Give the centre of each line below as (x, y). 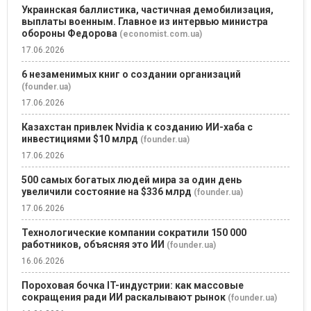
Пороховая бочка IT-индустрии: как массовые (133, 285)
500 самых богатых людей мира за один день (132, 179)
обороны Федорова (69, 33)
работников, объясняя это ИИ (93, 244)
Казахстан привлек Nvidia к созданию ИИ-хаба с (137, 127)
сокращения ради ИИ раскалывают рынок (124, 297)
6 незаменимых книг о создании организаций (131, 74)
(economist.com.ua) (161, 34)
